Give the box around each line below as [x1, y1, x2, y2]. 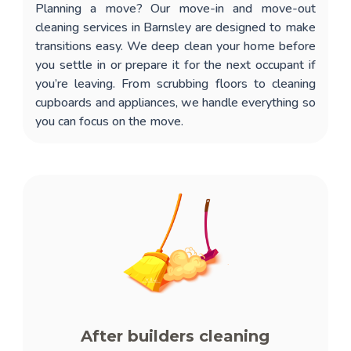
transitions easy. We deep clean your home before [35, 37, 316, 55]
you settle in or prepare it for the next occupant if [35, 56, 316, 74]
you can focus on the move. [35, 112, 184, 130]
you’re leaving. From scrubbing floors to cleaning [35, 74, 316, 92]
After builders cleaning [81, 326, 270, 346]
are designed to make [191, 18, 316, 36]
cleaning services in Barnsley [35, 18, 192, 36]
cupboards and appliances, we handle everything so [35, 93, 316, 111]
